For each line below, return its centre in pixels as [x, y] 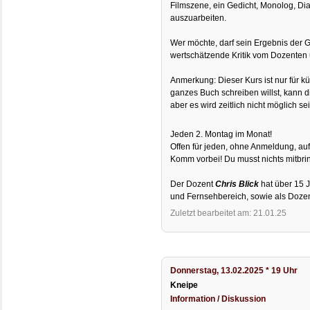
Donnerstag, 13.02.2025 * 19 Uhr [234, 271]
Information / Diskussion [218, 299]
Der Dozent [193, 184]
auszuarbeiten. [199, 18]
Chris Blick [237, 184]
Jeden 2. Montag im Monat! [221, 135]
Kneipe [184, 285]
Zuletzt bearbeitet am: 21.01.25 [229, 213]
